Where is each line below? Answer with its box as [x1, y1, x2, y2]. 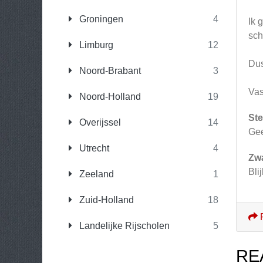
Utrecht [77, 143, 109, 153]
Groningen [77, 14, 123, 24]
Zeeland [77, 169, 114, 179]
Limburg [77, 40, 113, 50]
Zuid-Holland [77, 195, 134, 205]
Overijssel [77, 117, 121, 127]
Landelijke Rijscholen [77, 221, 170, 231]
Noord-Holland [77, 92, 141, 102]
